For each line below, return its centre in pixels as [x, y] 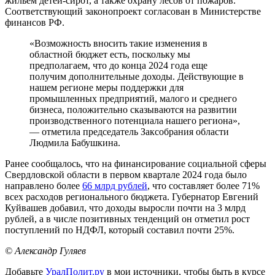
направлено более [44, 186]
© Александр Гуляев [45, 251]
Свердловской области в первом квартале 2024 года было [126, 175]
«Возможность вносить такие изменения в [118, 44]
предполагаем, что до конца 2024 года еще [118, 66]
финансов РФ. [35, 23]
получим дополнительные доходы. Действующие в [137, 77]
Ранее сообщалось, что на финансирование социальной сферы [136, 164]
